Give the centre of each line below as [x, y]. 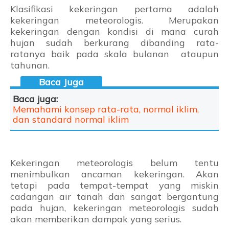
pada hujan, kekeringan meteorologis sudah [114, 208]
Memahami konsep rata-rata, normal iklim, [106, 109]
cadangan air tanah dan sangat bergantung [114, 197]
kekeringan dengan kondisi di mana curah [114, 32]
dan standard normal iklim [71, 120]
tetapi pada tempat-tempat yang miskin [114, 186]
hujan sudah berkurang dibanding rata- [114, 43]
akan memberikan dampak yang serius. [98, 219]
